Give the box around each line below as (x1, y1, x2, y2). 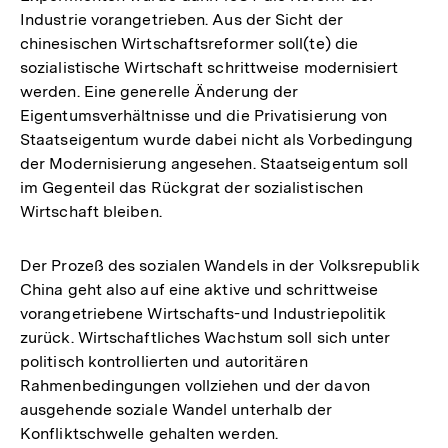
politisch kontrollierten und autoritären (20, 351, 308, 371)
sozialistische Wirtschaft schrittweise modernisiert (20, 57, 399, 77)
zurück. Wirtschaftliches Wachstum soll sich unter (20, 327, 391, 347)
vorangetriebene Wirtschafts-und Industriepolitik (20, 303, 387, 323)
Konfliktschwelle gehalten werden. (20, 423, 278, 443)
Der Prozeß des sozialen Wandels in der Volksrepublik (20, 255, 420, 275)
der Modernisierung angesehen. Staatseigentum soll (20, 153, 409, 173)
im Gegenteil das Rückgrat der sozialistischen (20, 177, 364, 197)
